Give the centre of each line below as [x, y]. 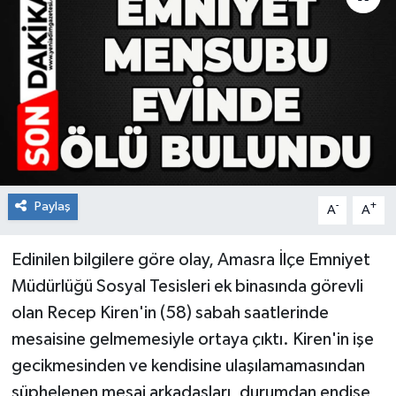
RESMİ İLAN [89, 31]
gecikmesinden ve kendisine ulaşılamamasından [188, 366]
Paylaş [52, 206]
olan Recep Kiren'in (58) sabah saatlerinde [170, 312]
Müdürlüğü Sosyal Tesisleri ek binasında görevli [187, 286]
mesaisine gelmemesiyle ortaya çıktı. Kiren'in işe [192, 339]
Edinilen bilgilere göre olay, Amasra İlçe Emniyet [190, 259]
